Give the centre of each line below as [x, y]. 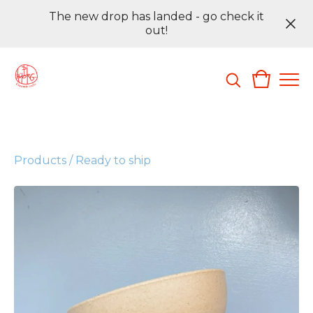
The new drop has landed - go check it [156, 16]
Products [40, 160]
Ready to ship [113, 160]
